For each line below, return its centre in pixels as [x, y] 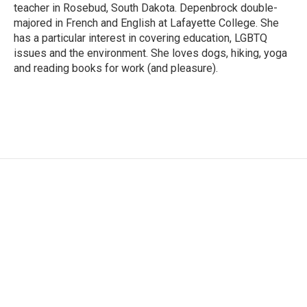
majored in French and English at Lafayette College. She [146, 23]
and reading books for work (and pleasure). [116, 68]
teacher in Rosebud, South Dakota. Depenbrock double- [146, 8]
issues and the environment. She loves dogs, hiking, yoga [150, 53]
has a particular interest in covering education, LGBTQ [140, 38]
